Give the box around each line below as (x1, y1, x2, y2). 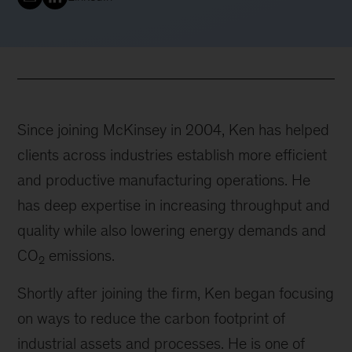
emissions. (45, 247, 115, 265)
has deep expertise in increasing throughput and (17, 196, 331, 214)
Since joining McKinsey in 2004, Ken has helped (17, 121, 330, 139)
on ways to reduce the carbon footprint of (17, 310, 286, 328)
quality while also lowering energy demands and (17, 222, 327, 240)
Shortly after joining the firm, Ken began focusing (17, 284, 335, 302)
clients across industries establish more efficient (17, 146, 328, 164)
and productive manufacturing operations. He (17, 171, 311, 189)
